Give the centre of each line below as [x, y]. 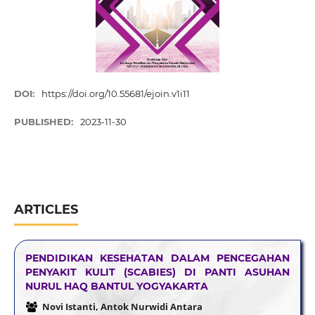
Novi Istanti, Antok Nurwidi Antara [122, 306]
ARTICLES [46, 210]
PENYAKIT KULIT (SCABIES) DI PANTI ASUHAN [157, 272]
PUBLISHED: [45, 122]
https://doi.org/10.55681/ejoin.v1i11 [116, 94]
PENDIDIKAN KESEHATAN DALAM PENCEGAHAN [157, 258]
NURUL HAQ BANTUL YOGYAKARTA [116, 286]
